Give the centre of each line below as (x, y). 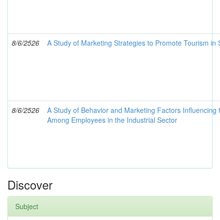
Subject (27, 206)
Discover (30, 184)
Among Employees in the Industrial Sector (112, 120)
